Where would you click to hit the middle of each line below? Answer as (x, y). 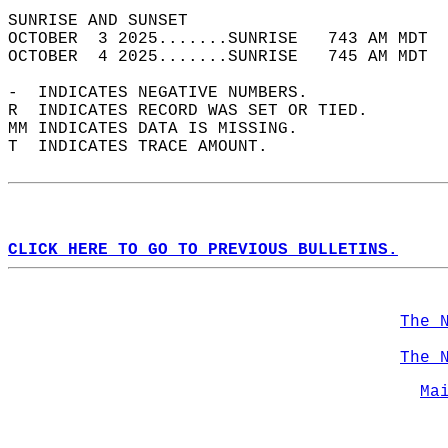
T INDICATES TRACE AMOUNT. (148, 147)
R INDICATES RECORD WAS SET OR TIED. (198, 111)
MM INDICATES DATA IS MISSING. (163, 129)
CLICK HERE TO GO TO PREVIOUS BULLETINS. (203, 250)
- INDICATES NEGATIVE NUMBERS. (168, 93)
